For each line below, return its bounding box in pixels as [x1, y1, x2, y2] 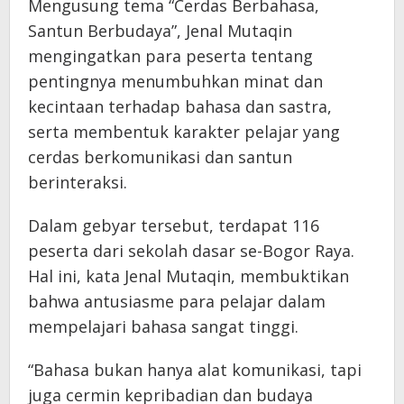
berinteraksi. [28, 171, 127, 194]
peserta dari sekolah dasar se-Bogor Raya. [28, 240, 354, 262]
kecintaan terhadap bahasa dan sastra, [28, 96, 332, 118]
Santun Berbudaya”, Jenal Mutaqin [28, 20, 292, 42]
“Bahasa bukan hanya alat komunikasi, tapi [28, 359, 362, 381]
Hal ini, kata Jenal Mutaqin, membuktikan [28, 265, 349, 288]
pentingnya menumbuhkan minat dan [28, 70, 323, 93]
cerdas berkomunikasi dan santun [28, 146, 292, 169]
